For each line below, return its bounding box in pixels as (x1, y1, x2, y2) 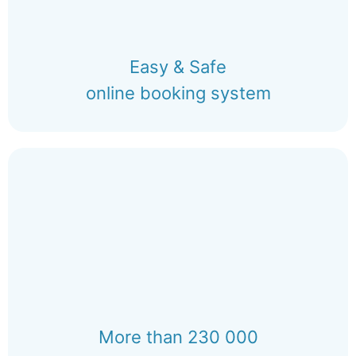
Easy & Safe (130, 56, 226, 77)
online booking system (85, 82, 271, 103)
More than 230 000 (98, 326, 258, 347)
